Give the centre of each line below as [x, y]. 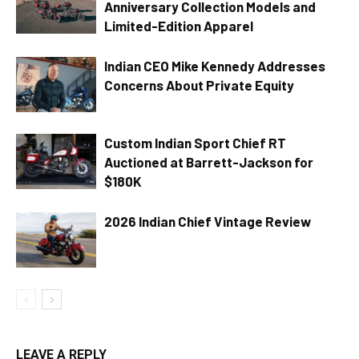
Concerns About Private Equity [200, 85]
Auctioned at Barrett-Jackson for [209, 161]
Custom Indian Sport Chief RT [195, 142]
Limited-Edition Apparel [179, 25]
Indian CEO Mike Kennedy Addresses [215, 65]
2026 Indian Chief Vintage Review [208, 221]
